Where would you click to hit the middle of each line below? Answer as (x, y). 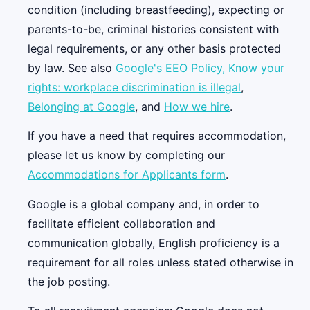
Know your (256, 67)
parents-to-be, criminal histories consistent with (153, 29)
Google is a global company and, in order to (144, 204)
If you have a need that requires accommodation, (157, 136)
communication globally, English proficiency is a (154, 243)
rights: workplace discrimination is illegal (134, 87)
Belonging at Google (81, 106)
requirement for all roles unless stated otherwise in (161, 262)
